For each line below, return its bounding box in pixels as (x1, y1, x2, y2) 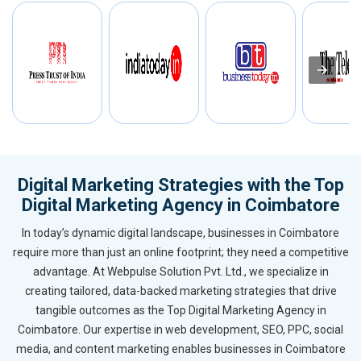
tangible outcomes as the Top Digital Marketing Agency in (35, 304, 326, 317)
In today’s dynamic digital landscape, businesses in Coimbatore (22, 226, 339, 240)
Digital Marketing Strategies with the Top (17, 175, 344, 196)
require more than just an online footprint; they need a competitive (12, 246, 349, 259)
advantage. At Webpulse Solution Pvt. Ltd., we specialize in (32, 265, 329, 279)
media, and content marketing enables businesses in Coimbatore (15, 342, 346, 356)
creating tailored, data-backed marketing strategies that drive (24, 284, 337, 298)
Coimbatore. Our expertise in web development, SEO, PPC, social (18, 323, 343, 337)
